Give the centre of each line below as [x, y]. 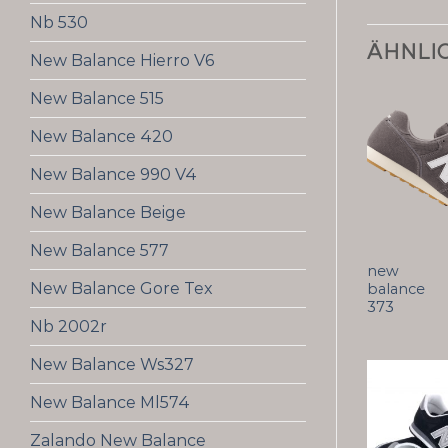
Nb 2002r [68, 326]
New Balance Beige [108, 212]
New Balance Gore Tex [121, 288]
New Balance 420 [101, 136]
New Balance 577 [99, 250]
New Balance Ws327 [112, 364]
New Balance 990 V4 [113, 174]
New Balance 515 [97, 98]
